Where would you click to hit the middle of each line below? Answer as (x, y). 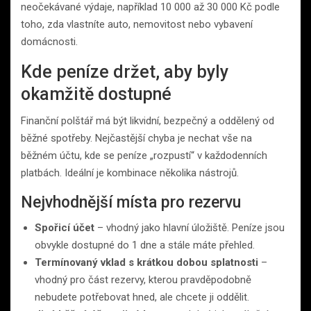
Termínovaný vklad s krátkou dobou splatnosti (146, 262)
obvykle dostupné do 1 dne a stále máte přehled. (145, 245)
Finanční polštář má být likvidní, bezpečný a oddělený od (148, 120)
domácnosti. (49, 41)
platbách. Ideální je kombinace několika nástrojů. (130, 173)
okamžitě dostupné (96, 94)
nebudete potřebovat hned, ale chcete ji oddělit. (142, 297)
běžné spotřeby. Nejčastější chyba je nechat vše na (136, 138)
